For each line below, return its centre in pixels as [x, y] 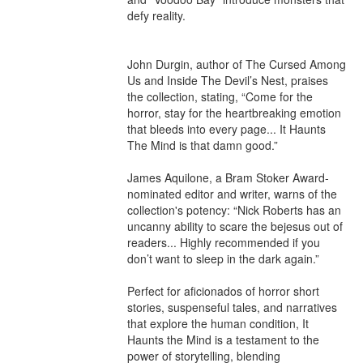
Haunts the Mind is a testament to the [223, 340]
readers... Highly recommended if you [224, 242]
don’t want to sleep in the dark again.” [223, 258]
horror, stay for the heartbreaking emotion [234, 113]
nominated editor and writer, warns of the [232, 194]
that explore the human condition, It [218, 323]
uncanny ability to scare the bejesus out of [235, 226]
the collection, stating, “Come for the [220, 96]
